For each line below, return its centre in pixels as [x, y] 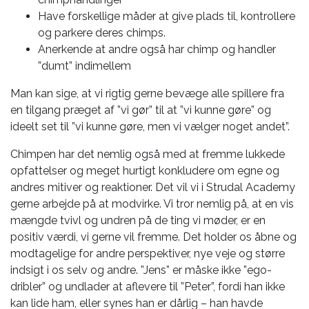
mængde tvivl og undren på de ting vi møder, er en [138, 220]
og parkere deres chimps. [103, 33]
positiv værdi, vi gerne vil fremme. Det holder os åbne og [153, 237]
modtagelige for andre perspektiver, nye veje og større [148, 253]
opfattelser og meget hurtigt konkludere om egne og [145, 171]
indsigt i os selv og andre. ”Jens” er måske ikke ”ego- [141, 270]
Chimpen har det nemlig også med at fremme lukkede [148, 154]
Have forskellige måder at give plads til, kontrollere [167, 16]
